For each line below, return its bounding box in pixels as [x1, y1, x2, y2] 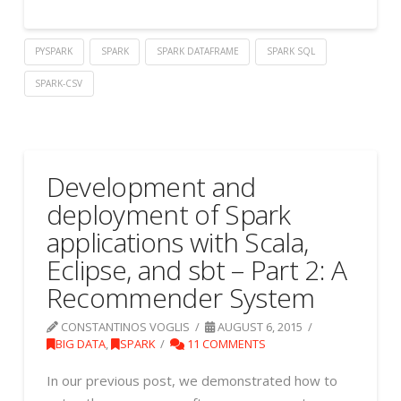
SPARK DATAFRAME [156, 44, 239, 57]
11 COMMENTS [184, 336, 267, 353]
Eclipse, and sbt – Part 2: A [46, 252, 347, 289]
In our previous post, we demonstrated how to [46, 371, 337, 390]
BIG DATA [55, 336, 106, 353]
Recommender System [46, 279, 315, 317]
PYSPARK [35, 44, 73, 57]
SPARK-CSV [35, 76, 83, 90]
